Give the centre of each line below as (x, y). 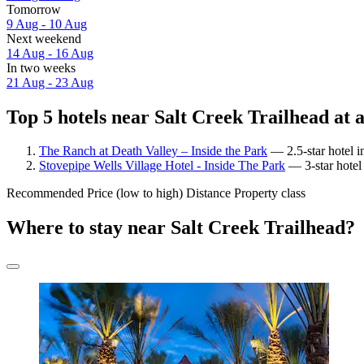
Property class (270, 193)
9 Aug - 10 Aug (47, 24)
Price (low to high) (135, 193)
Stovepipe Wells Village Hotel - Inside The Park (162, 166)
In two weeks (41, 67)
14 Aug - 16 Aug (50, 53)
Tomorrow (34, 9)
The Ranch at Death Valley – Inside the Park (153, 151)
